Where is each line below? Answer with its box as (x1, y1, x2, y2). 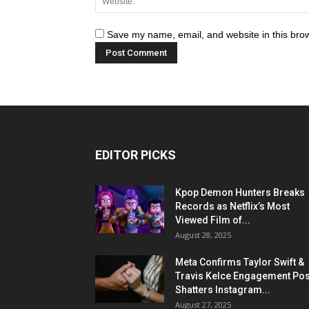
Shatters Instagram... (175, 284, 270, 295)
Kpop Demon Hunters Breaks (175, 187, 305, 198)
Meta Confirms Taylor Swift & (175, 257, 304, 268)
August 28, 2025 (175, 230, 231, 240)
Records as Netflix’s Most (175, 201, 290, 212)
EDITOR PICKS (95, 148, 176, 162)
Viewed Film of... (175, 215, 250, 226)
